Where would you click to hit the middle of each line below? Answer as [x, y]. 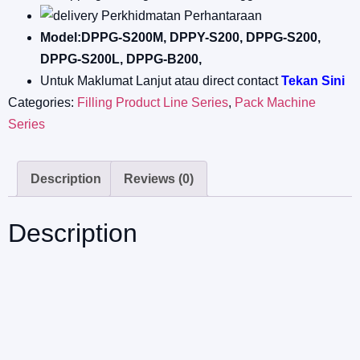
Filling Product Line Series [153, 102]
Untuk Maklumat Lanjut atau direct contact [161, 81]
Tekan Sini [313, 81]
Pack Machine [275, 102]
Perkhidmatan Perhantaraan [180, 16]
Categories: [43, 102]
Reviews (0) [159, 179]
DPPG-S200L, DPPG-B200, [121, 59]
